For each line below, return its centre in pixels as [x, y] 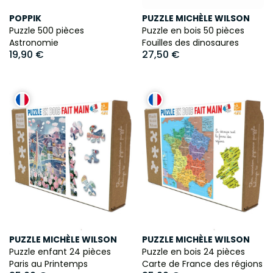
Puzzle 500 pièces [47, 30]
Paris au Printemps [48, 264]
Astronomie [34, 42]
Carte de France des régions [202, 264]
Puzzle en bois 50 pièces [193, 30]
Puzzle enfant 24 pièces [60, 252]
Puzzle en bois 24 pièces [193, 252]
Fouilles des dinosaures [190, 42]
